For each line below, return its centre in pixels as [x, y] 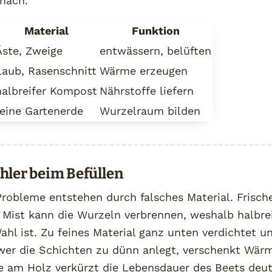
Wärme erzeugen [144, 70]
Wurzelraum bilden [150, 110]
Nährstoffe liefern [147, 90]
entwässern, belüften [155, 50]
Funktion [155, 30]
